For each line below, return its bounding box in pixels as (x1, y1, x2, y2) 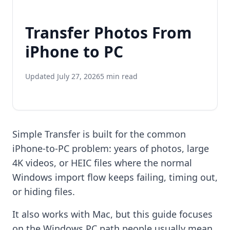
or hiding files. (12, 185, 75, 198)
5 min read (100, 71, 138, 81)
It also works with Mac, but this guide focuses (12, 207, 213, 220)
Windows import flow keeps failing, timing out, (12, 170, 218, 183)
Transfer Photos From (25, 22, 191, 43)
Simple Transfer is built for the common (12, 127, 186, 140)
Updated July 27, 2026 (25, 71, 100, 81)
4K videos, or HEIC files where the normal (12, 156, 192, 169)
